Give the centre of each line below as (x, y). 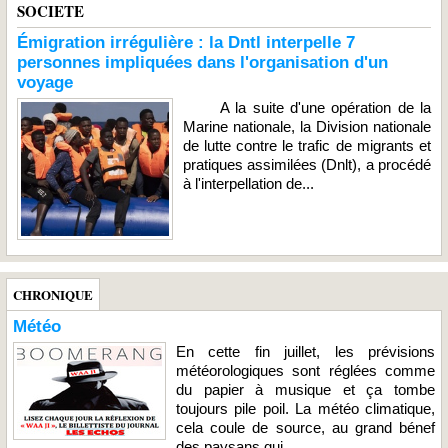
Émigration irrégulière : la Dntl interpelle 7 (186, 42)
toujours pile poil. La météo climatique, (305, 408)
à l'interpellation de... (248, 183)
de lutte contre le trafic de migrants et (306, 145)
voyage (45, 82)
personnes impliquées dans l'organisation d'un (202, 62)
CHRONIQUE (53, 294)
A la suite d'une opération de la (306, 107)
